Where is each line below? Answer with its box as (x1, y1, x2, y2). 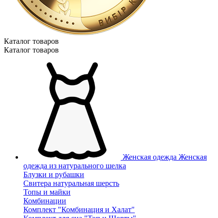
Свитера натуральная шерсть (23, 179, 119, 187)
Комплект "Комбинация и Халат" (23, 205, 135, 214)
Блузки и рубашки (23, 170, 84, 179)
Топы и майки (23, 188, 71, 196)
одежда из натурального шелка (23, 162, 126, 170)
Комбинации (23, 197, 66, 205)
